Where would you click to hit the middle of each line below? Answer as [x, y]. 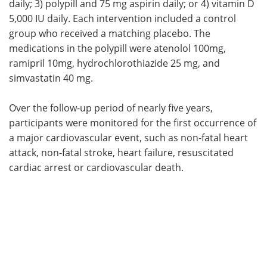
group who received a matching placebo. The [110, 33]
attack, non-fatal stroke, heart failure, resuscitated [121, 152]
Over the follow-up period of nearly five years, [111, 108]
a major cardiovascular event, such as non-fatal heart [128, 137]
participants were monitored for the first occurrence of [133, 122]
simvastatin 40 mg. [51, 78]
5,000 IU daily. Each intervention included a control [122, 18]
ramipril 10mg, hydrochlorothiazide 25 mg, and [114, 63]
